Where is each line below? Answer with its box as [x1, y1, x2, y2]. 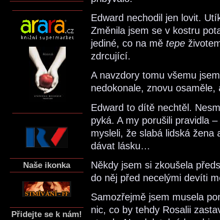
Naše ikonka [23, 160, 70, 170]
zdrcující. [91, 50, 131, 61]
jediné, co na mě [91, 37, 166, 49]
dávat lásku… [91, 140, 150, 151]
